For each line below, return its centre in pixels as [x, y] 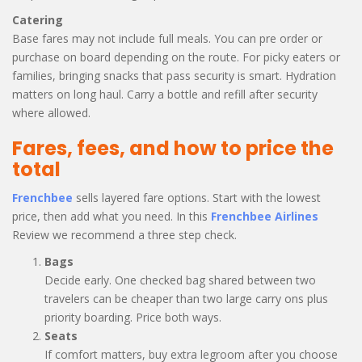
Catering [38, 19]
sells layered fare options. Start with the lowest [197, 197]
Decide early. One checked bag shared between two [180, 280]
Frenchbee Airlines [265, 216]
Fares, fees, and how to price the [173, 148]
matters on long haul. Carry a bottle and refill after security [165, 94]
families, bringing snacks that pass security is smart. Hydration [174, 75]
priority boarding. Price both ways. [133, 317]
